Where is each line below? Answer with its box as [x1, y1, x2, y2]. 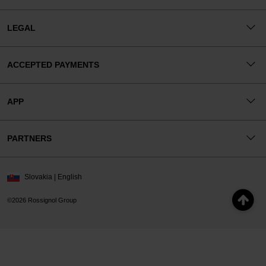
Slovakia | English [24, 172, 83, 181]
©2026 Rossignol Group [7, 197, 77, 204]
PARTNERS [7, 133, 52, 143]
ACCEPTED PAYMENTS [7, 59, 99, 69]
